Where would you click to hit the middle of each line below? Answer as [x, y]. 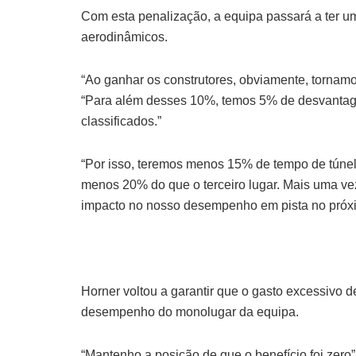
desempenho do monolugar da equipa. [190, 311]
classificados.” [121, 121]
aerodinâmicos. [124, 37]
